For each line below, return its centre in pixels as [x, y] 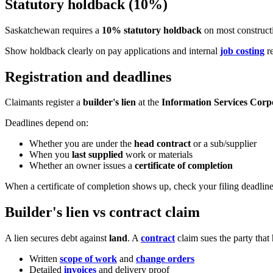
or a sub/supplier [224, 144]
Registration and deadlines [88, 76]
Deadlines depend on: [47, 123]
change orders [165, 259]
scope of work [88, 259]
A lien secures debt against [57, 238]
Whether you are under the [82, 144]
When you [51, 155]
